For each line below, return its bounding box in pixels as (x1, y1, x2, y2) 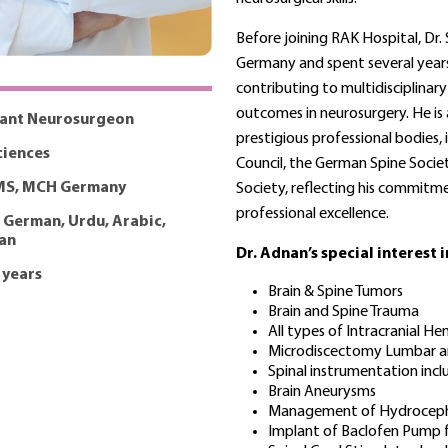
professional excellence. (236, 205, 389, 222)
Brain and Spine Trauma (268, 303, 419, 320)
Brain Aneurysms (268, 383, 376, 400)
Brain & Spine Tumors (268, 283, 403, 300)
